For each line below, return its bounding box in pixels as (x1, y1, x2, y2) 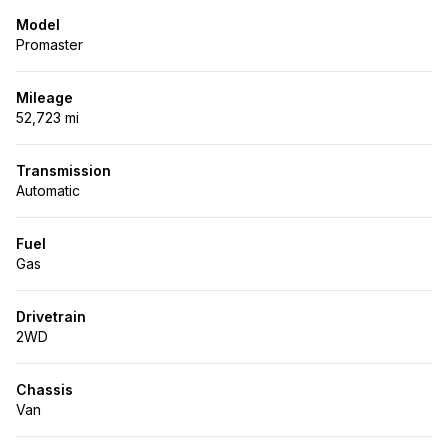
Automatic (16, 182, 80, 199)
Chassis (16, 381, 73, 398)
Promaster (16, 36, 83, 53)
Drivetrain (16, 308, 86, 325)
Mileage (16, 89, 73, 106)
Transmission (16, 162, 111, 179)
